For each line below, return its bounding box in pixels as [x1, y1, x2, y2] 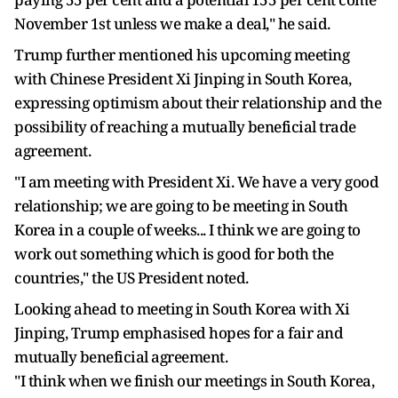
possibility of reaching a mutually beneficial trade [14, 116, 356, 137]
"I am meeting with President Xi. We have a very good [14, 171, 378, 192]
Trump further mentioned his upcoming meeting [14, 44, 349, 65]
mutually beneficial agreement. [14, 346, 227, 367]
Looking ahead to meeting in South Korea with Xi [14, 298, 350, 319]
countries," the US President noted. [14, 267, 249, 288]
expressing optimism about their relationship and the [14, 92, 381, 113]
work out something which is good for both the [14, 243, 334, 264]
